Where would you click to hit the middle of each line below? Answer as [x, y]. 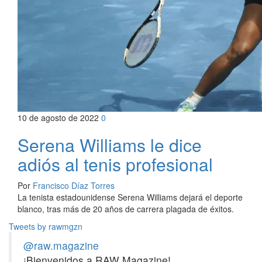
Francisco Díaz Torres [74, 185]
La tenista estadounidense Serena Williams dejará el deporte [130, 197]
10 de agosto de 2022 [59, 118]
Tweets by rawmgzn [46, 226]
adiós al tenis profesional [115, 164]
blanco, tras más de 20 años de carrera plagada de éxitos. [126, 209]
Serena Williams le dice [110, 145]
